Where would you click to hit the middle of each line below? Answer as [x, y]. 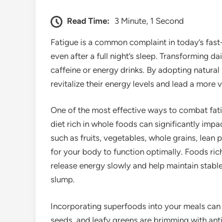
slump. [63, 180]
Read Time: [88, 21]
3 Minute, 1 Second [149, 21]
